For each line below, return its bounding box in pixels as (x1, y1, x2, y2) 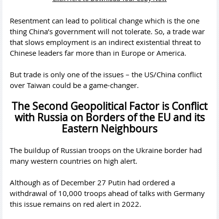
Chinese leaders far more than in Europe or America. (10, 47, 186, 58)
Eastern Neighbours (62, 121, 157, 135)
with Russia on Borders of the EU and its (14, 110, 205, 124)
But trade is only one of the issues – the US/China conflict (10, 69, 202, 79)
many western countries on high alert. (10, 155, 137, 166)
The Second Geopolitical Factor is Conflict (12, 99, 207, 113)
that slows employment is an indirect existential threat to (10, 37, 201, 47)
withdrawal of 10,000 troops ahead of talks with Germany (10, 188, 205, 198)
